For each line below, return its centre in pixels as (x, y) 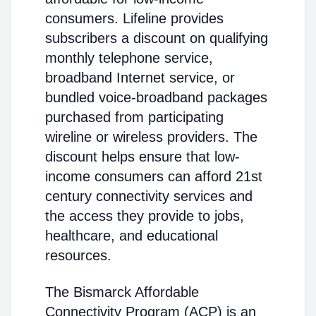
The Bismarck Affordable (122, 292)
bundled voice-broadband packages (156, 97)
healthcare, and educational (132, 236)
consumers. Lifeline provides (134, 18)
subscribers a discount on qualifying (157, 38)
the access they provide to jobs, (145, 216)
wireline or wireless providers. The (151, 137)
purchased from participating (134, 117)
